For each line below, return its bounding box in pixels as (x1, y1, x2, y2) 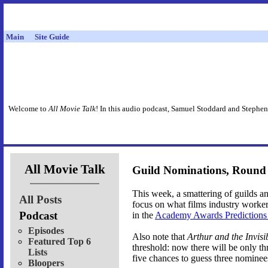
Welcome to (8, 104, 48, 114)
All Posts (19, 193, 62, 206)
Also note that (132, 232, 187, 242)
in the (132, 210, 155, 221)
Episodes (28, 225, 64, 236)
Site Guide (35, 32, 69, 41)
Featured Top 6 (28, 236, 91, 246)
